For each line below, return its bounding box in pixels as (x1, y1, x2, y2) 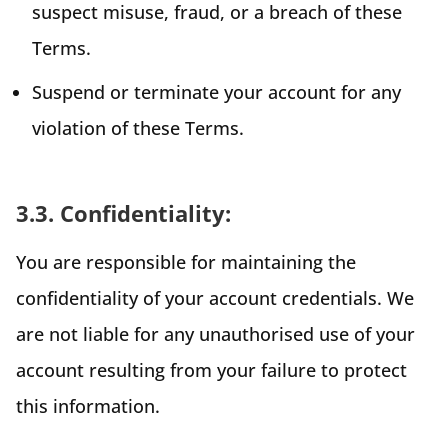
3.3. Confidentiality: (16, 197, 231, 228)
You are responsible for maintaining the (16, 249, 356, 274)
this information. (16, 393, 160, 418)
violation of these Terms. (32, 115, 244, 140)
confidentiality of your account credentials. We (16, 285, 414, 310)
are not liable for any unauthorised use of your (16, 321, 415, 346)
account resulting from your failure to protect (16, 357, 407, 382)
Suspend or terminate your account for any (32, 79, 401, 104)
